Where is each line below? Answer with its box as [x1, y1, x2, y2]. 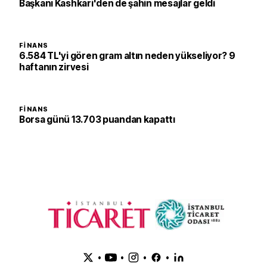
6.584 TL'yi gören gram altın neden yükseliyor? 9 [19, 50, 235, 61]
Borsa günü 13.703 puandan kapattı [19, 114, 175, 125]
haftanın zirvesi [19, 61, 89, 73]
